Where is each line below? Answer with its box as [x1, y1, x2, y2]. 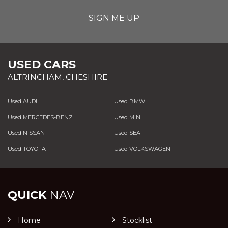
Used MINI [113, 113, 142, 121]
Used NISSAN [8, 129, 45, 136]
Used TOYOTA [8, 145, 46, 152]
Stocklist [122, 215, 152, 225]
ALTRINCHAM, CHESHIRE [8, 72, 107, 82]
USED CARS [8, 57, 76, 71]
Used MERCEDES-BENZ [8, 113, 73, 121]
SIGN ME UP [89, 13, 139, 23]
